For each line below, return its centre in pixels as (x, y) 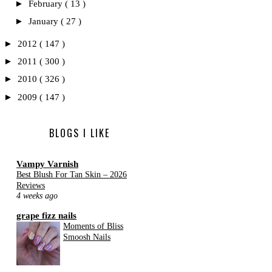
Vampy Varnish (47, 164)
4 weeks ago (37, 196)
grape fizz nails (46, 215)
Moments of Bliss (93, 226)
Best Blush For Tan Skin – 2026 (72, 174)
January (45, 21)
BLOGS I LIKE (80, 133)
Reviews (31, 185)
